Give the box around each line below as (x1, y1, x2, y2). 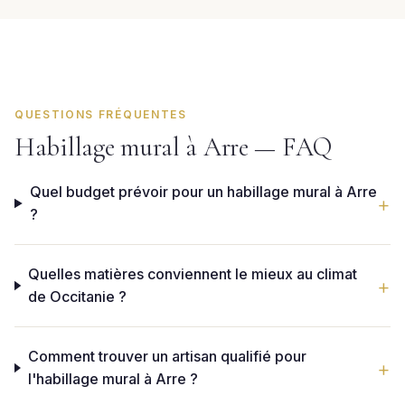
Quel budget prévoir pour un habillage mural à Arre (29, 183, 377, 201)
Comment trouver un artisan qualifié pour (27, 347, 306, 365)
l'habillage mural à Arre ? (27, 370, 198, 388)
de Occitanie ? (27, 287, 127, 306)
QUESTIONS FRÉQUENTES (14, 108, 187, 121)
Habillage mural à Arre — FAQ (14, 131, 332, 163)
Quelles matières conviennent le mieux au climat (27, 265, 357, 283)
